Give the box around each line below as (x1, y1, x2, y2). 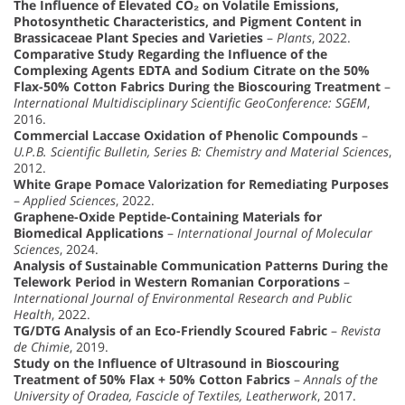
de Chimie (14, 337, 70, 355)
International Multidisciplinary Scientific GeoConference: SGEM (14, 93, 367, 111)
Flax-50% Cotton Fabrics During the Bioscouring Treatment (14, 77, 381, 95)
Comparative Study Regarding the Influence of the (14, 44, 327, 62)
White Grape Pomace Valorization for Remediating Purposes (14, 174, 389, 193)
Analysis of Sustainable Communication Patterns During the (14, 256, 388, 274)
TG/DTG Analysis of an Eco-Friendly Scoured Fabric (14, 321, 327, 339)
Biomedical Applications (14, 223, 164, 241)
